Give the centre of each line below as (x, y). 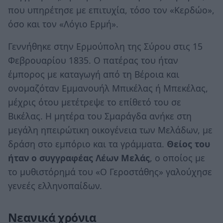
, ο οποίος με (177, 158)
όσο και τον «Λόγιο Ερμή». (63, 24)
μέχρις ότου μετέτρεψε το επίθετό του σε (95, 102)
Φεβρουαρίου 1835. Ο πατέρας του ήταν (93, 60)
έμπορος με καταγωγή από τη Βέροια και (94, 74)
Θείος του (188, 144)
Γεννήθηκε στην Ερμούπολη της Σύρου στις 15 (105, 47)
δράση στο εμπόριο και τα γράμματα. (87, 144)
